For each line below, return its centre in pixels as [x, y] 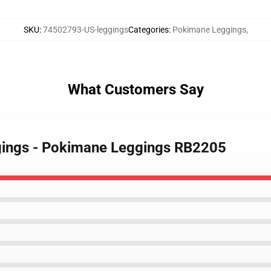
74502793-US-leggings [85, 30]
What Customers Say [135, 90]
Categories [148, 30]
